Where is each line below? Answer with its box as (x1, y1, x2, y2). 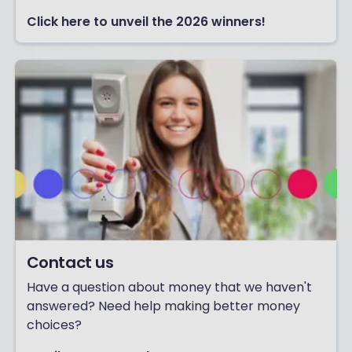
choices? (26, 316, 82, 335)
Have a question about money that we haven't (26, 278, 312, 297)
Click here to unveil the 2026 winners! (26, 13, 266, 31)
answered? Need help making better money (26, 297, 300, 316)
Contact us (26, 251, 114, 274)
